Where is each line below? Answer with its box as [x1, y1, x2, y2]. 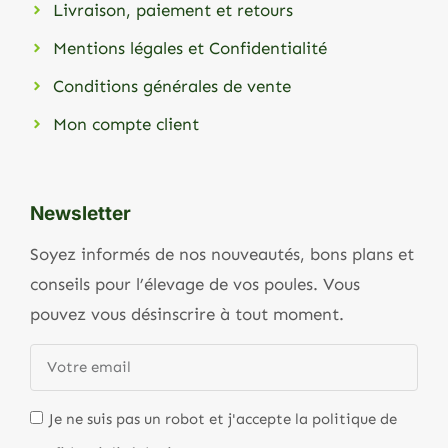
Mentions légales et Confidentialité [52, 38, 327, 59]
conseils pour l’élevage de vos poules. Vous [30, 274, 360, 295]
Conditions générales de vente [52, 76, 291, 97]
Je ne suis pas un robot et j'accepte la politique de [49, 409, 397, 428]
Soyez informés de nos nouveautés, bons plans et [30, 244, 414, 265]
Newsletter [30, 202, 131, 226]
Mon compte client [52, 114, 199, 135]
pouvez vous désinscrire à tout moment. [30, 304, 349, 325]
